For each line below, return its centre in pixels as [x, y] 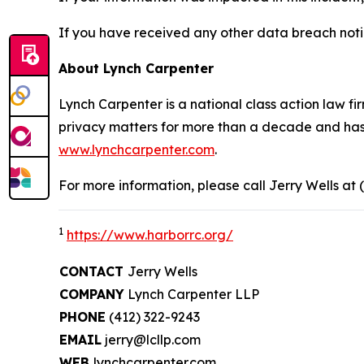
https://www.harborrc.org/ [150, 234]
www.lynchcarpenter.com [136, 149]
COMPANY [92, 294]
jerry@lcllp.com [151, 339]
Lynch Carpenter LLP [192, 294]
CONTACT [93, 271]
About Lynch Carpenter [136, 68]
